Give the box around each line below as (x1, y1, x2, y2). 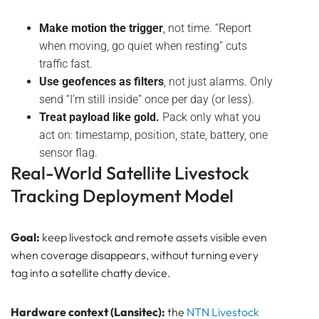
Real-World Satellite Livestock (11, 162, 249, 185)
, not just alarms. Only (164, 75, 273, 89)
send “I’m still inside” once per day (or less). (39, 93, 254, 107)
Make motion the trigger (39, 21, 163, 36)
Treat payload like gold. (39, 110, 159, 125)
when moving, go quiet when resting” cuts (39, 39, 247, 53)
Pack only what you (159, 110, 261, 125)
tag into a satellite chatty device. (11, 266, 171, 281)
